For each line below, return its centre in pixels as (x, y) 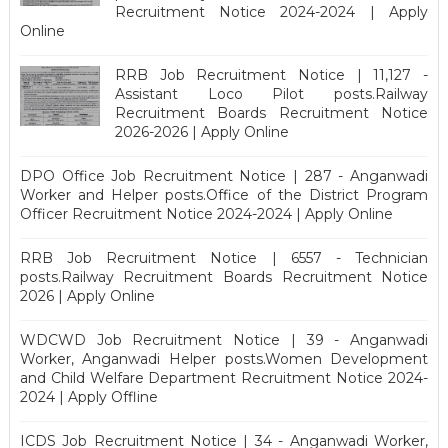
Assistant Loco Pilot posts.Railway (271, 93)
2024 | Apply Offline (88, 396)
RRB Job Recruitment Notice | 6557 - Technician (224, 257)
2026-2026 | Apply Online (201, 131)
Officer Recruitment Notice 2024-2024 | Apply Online (206, 213)
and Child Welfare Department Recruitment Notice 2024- (224, 377)
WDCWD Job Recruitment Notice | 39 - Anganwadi (224, 339)
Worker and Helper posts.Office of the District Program (224, 194)
